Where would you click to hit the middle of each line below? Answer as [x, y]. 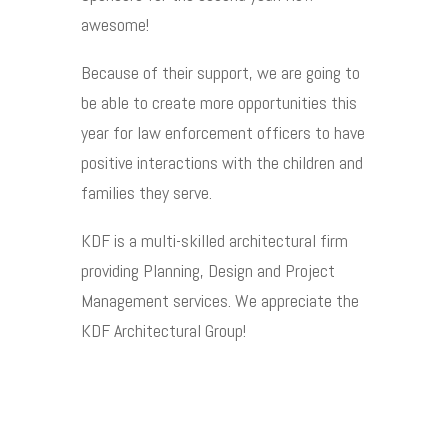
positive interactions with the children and [221, 162]
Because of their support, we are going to [220, 72]
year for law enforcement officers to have [222, 132]
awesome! [114, 24]
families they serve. [146, 192]
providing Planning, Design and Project [207, 270]
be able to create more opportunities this [218, 102]
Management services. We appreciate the [219, 300]
